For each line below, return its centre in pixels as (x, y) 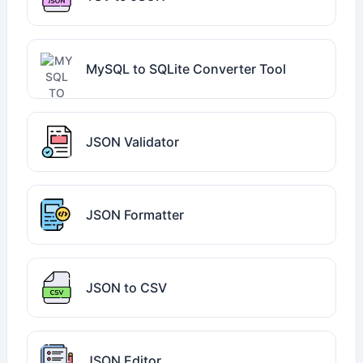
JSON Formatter (135, 215)
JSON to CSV (126, 288)
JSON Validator (132, 142)
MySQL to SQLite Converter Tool (186, 69)
